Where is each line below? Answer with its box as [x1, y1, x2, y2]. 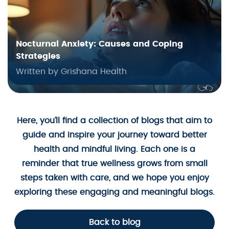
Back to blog [88, 218, 141, 227]
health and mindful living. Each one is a [34, 145, 195, 154]
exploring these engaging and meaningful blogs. [14, 188, 215, 197]
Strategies [16, 52, 60, 61]
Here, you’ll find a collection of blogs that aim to [17, 117, 212, 125]
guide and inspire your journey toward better [22, 131, 207, 140]
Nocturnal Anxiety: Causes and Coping [16, 40, 183, 49]
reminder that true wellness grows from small [21, 159, 208, 168]
